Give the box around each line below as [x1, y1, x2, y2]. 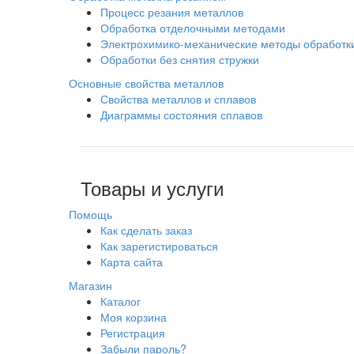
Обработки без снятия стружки [100, 51, 259, 67]
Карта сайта [100, 254, 163, 269]
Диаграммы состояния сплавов [100, 107, 262, 122]
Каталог [100, 293, 141, 309]
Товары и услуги [81, 174, 224, 201]
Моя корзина [100, 309, 167, 325]
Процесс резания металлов [100, 4, 243, 20]
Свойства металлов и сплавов [100, 91, 256, 107]
